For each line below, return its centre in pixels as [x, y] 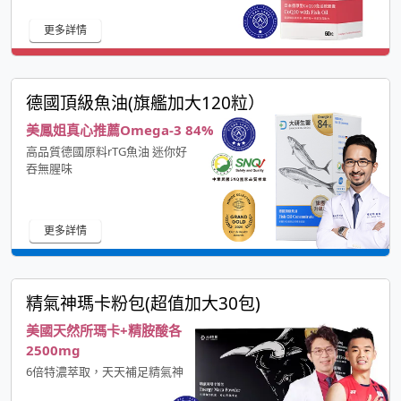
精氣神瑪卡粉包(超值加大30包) [143, 304]
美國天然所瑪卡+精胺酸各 [104, 331]
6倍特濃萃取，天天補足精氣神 [105, 372]
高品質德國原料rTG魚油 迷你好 [107, 152]
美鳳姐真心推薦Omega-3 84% [120, 130]
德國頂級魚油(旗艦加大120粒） [145, 103]
